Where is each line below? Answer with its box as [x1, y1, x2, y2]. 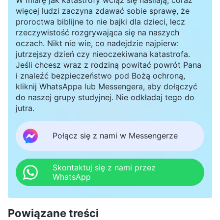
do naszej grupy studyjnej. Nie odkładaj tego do [16, 92, 194, 102]
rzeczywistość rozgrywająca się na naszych [16, 27, 179, 37]
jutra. [16, 103, 34, 113]
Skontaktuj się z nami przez [53, 162, 156, 172]
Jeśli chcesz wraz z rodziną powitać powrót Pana [16, 59, 201, 70]
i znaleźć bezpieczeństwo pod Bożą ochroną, [16, 70, 185, 81]
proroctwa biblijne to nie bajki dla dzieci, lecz [16, 16, 185, 27]
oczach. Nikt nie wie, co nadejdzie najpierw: [16, 38, 179, 48]
